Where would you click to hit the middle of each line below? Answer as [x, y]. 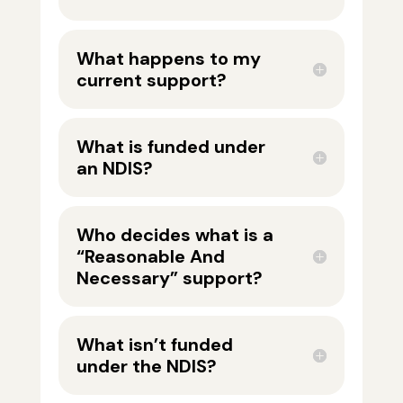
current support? [151, 81]
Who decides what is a [175, 235]
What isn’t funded [154, 345]
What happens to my [168, 59]
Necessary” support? [169, 278]
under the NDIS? [146, 367]
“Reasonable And [150, 257]
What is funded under [170, 147]
